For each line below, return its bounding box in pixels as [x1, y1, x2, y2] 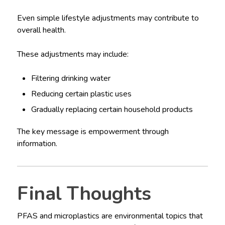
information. [17, 138, 57, 150]
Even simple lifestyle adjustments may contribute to [17, 13, 199, 24]
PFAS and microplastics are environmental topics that [17, 210, 203, 222]
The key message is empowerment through [17, 126, 169, 138]
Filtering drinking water [31, 73, 111, 84]
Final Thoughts [17, 181, 151, 207]
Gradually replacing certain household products [31, 104, 193, 116]
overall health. [17, 25, 66, 36]
